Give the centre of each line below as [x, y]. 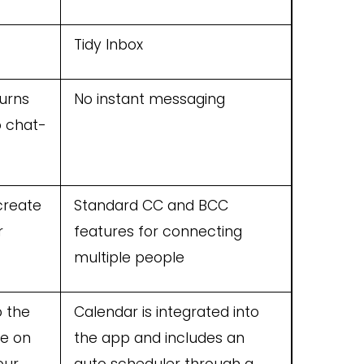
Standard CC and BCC [151, 206]
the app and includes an [159, 338]
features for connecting [158, 232]
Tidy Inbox [108, 45]
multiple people [129, 258]
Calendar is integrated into [167, 312]
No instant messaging [149, 100]
